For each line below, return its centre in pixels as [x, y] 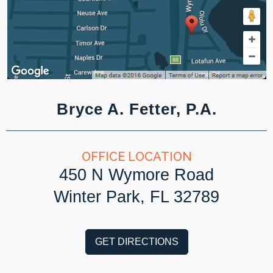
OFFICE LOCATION [136, 156]
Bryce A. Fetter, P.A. [136, 109]
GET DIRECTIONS [136, 241]
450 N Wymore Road [136, 175]
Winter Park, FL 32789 [136, 197]
